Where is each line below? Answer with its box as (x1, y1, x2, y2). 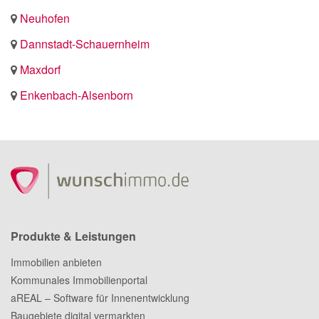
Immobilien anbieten (11, 255, 102, 269)
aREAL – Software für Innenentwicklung (11, 291, 189, 305)
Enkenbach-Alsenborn (20, 87, 133, 103)
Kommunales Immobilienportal (11, 273, 147, 287)
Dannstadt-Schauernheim (20, 36, 150, 52)
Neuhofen (20, 10, 70, 26)
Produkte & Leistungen (11, 228, 136, 244)
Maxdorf (20, 61, 61, 78)
